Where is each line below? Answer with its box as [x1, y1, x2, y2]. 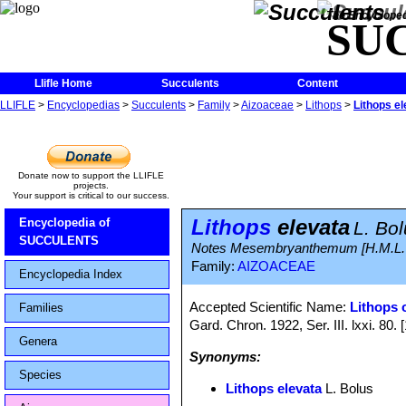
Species [19, 368, 62, 382]
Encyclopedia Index [19, 267, 122, 281]
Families [19, 301, 63, 314]
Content [296, 77, 338, 90]
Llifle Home [34, 77, 92, 90]
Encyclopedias [47, 99, 120, 111]
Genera [19, 334, 57, 348]
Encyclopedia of [19, 216, 110, 229]
